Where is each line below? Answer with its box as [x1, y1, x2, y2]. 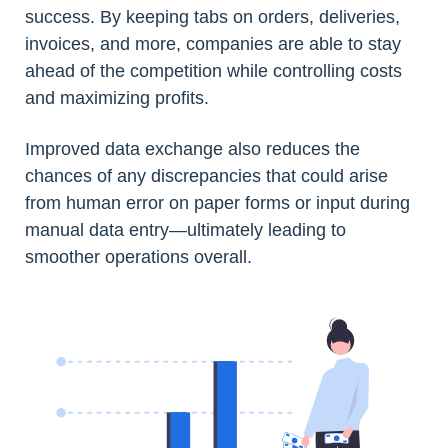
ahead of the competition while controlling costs [25, 60, 402, 81]
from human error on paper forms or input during [25, 192, 410, 213]
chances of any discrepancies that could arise [25, 165, 388, 186]
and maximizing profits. [25, 87, 209, 108]
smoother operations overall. [25, 246, 252, 267]
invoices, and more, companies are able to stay [25, 33, 401, 54]
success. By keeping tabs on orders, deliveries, [25, 6, 400, 27]
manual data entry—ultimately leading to [25, 219, 346, 240]
